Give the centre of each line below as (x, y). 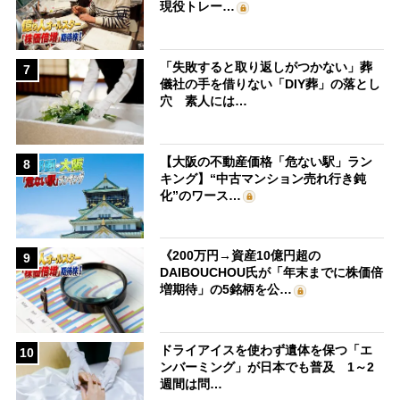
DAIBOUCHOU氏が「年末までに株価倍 (272, 273)
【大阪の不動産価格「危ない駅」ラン (267, 161)
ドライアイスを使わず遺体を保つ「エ (267, 350)
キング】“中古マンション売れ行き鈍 (263, 178)
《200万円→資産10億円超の (241, 256)
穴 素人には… (204, 101)
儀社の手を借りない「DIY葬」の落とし (271, 84)
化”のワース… (201, 195)
